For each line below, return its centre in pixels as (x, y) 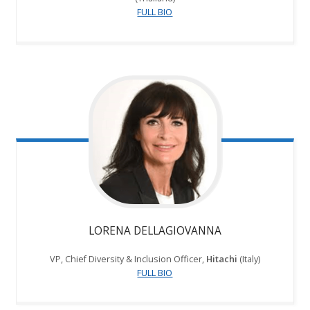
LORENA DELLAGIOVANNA (155, 230)
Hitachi (221, 258)
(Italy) (248, 258)
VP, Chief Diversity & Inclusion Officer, (128, 258)
